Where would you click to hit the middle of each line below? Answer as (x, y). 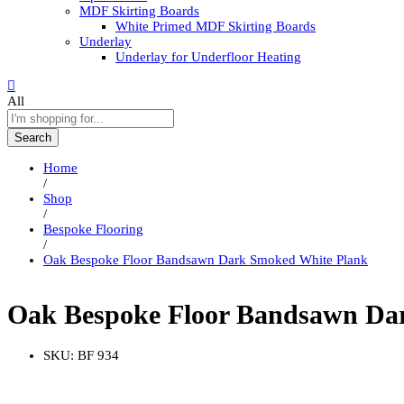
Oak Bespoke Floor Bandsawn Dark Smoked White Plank (206, 260)
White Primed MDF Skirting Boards (216, 27)
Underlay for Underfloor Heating (208, 57)
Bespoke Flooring (93, 230)
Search (33, 138)
